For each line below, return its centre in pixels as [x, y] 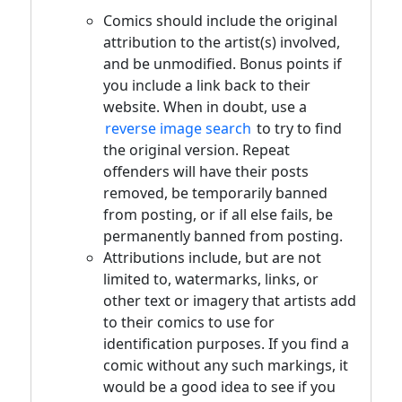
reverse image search [178, 128]
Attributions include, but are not [212, 257]
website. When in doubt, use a [205, 106]
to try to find [297, 128]
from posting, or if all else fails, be [218, 214]
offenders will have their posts [206, 171]
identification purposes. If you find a [226, 343]
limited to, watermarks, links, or [211, 279]
